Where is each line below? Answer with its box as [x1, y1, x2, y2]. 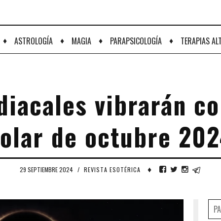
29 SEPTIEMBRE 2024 [20, 165, 74, 174]
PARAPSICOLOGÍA [110, 35, 162, 47]
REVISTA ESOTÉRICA [84, 165, 141, 174]
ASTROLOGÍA [14, 35, 53, 47]
